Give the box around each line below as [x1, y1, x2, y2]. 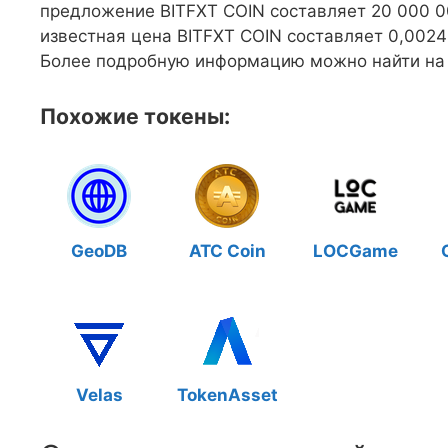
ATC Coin [188, 241, 266, 261]
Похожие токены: [40, 103, 230, 129]
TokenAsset [176, 385, 278, 405]
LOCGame [312, 241, 398, 261]
